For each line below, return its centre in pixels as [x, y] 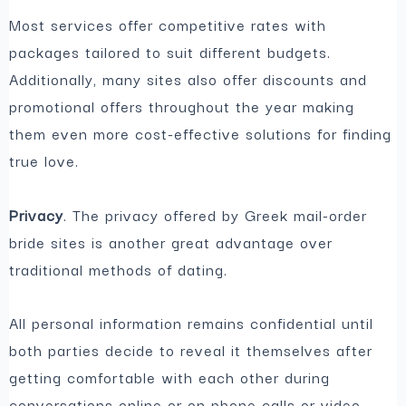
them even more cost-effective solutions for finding [201, 133]
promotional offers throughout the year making [182, 106]
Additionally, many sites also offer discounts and [188, 78]
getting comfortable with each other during [170, 377]
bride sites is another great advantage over [171, 242]
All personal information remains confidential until [192, 323]
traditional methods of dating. [119, 270]
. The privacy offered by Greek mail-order [216, 215]
